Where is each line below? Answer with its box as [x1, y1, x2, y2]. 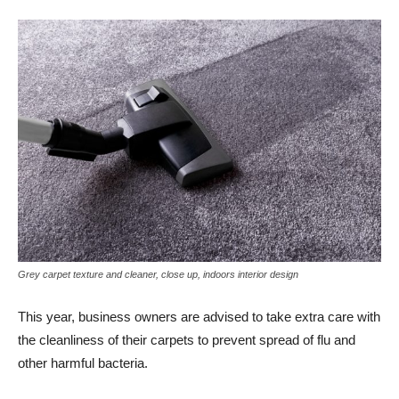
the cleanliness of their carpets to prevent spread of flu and [18, 331, 355, 347]
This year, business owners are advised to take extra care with [18, 308, 380, 324]
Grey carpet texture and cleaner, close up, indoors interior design [18, 268, 298, 280]
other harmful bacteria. [18, 354, 148, 370]
